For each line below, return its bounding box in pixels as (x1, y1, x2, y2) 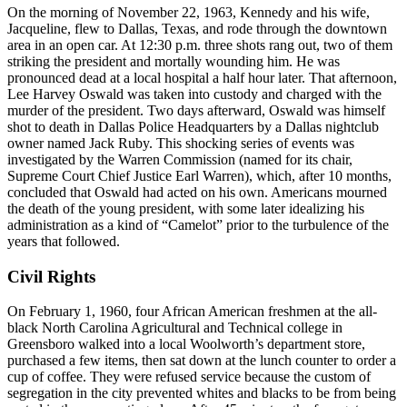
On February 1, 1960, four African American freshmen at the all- (7, 303, 377, 320)
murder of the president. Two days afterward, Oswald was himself (7, 102, 385, 118)
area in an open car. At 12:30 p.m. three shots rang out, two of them (7, 36, 392, 53)
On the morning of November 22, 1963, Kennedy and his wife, (7, 4, 370, 20)
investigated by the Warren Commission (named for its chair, (7, 151, 352, 167)
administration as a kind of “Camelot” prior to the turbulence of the (7, 216, 389, 233)
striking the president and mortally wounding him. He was (7, 53, 340, 69)
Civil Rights (7, 266, 95, 286)
